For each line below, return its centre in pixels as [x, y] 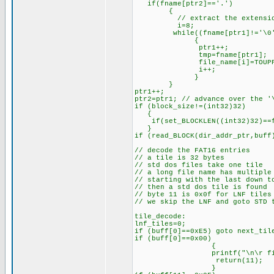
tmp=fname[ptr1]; [201, 55]
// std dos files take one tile [199, 165]
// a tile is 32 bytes [180, 158]
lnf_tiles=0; [160, 224]
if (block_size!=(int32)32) [190, 106]
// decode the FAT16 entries [192, 150]
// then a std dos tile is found [201, 187]
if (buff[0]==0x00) [173, 239]
